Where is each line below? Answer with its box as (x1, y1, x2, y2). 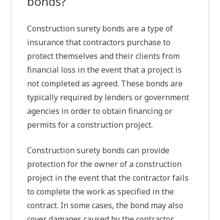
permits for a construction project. (27, 119, 153, 131)
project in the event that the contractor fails (27, 172, 189, 184)
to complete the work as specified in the (27, 186, 174, 197)
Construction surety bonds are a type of (27, 23, 173, 34)
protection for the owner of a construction (27, 159, 182, 170)
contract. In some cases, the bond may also (27, 200, 184, 211)
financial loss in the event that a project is (27, 64, 182, 76)
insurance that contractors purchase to (27, 37, 171, 48)
